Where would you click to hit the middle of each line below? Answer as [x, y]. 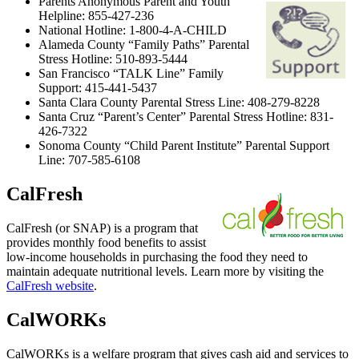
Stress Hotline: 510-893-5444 [113, 58]
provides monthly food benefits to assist [106, 242]
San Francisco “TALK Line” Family [131, 73]
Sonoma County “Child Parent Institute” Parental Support [184, 145]
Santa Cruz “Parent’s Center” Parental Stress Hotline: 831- [186, 116]
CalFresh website [50, 285]
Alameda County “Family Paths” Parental [144, 44]
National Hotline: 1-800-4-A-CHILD [133, 30]
